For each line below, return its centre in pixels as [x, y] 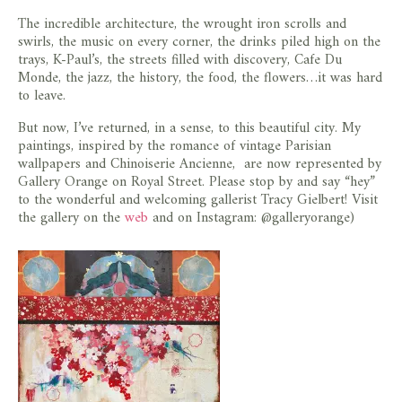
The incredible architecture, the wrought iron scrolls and [182, 24]
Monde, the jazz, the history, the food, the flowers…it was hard [200, 78]
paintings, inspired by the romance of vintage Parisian [175, 146]
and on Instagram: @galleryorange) [251, 218]
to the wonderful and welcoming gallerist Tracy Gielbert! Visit [198, 200]
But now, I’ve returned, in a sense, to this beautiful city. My [189, 128]
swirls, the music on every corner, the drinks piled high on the [199, 42]
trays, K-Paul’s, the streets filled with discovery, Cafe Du [180, 60]
